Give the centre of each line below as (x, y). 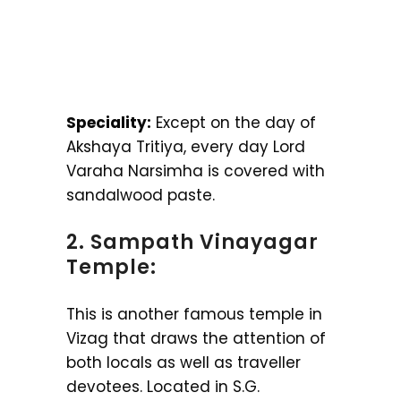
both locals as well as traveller (183, 363)
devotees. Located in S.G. (163, 387)
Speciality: (109, 123)
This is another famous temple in (194, 314)
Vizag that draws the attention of (196, 338)
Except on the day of (234, 123)
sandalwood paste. (141, 195)
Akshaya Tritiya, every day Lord (186, 147)
